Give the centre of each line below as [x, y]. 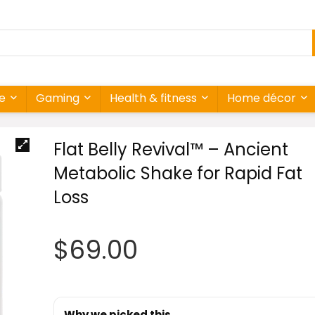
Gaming [58, 98]
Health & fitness [153, 98]
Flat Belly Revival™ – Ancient [171, 150]
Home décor [262, 98]
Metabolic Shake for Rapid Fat [178, 174]
